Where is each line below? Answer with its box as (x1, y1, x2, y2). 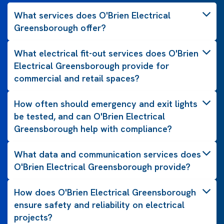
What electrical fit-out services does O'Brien (14, 47, 198, 59)
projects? (14, 211, 52, 223)
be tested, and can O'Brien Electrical (14, 110, 165, 122)
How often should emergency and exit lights (14, 97, 197, 109)
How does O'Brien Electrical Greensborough (14, 186, 196, 198)
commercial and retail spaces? (14, 72, 139, 84)
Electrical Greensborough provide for (14, 59, 169, 71)
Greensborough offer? (14, 21, 106, 33)
